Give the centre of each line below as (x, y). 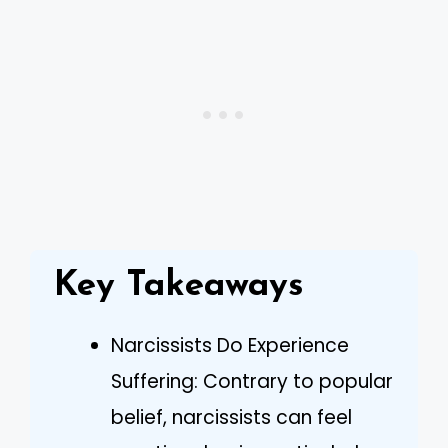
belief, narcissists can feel (231, 417)
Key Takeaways (179, 286)
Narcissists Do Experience (230, 345)
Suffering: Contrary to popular (252, 381)
